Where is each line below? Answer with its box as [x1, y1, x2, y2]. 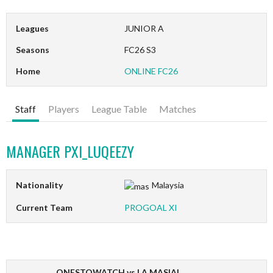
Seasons [16, 44, 49, 55]
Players [48, 103, 79, 115]
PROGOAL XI [124, 202, 178, 213]
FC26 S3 [124, 44, 157, 55]
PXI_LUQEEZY [60, 140, 134, 163]
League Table [91, 103, 147, 115]
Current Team [16, 202, 73, 213]
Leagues [16, 23, 49, 34]
